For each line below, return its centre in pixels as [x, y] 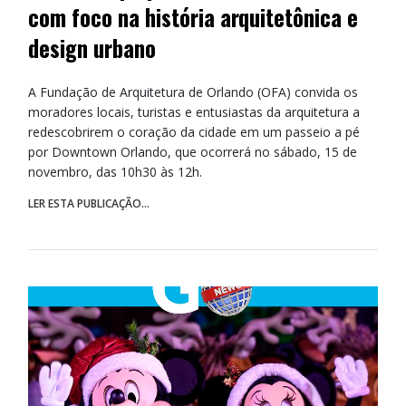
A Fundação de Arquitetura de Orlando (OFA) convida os [193, 92]
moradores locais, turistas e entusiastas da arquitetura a [194, 111]
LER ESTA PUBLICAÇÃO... [89, 203]
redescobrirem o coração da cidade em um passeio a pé [194, 131]
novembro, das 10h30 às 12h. [115, 171]
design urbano [92, 48]
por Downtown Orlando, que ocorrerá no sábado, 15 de [193, 151]
